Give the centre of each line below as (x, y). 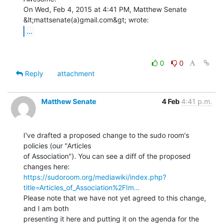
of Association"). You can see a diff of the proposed (107, 156)
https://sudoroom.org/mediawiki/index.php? (95, 177)
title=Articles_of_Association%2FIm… (82, 187)
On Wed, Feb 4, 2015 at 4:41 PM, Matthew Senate (105, 9)
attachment (76, 73)
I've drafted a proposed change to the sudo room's (106, 135)
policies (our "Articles (57, 145)
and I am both (46, 208)
